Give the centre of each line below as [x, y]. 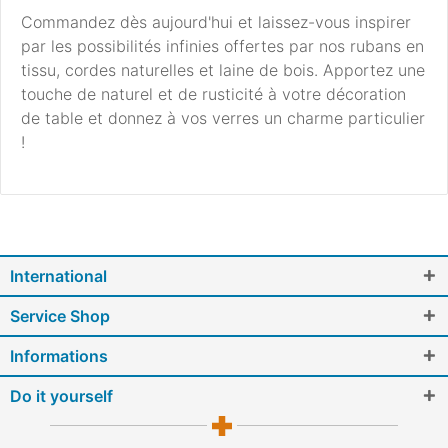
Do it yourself [61, 396]
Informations [59, 356]
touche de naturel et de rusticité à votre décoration [213, 94]
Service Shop [60, 316]
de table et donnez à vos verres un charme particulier [223, 118]
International [58, 276]
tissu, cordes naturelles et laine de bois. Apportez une [223, 70]
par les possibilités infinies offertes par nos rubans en [222, 46]
